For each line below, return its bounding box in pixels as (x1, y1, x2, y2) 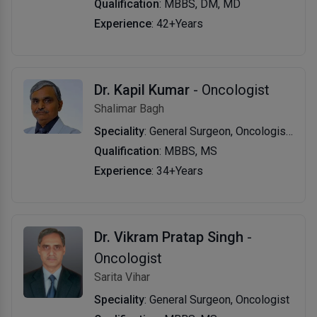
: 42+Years (151, 16, 203, 30)
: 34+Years (151, 163, 203, 178)
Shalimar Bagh (93, 101, 164, 115)
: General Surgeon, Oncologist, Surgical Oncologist (144, 124, 286, 138)
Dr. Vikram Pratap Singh (93, 228, 243, 246)
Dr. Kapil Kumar (93, 81, 190, 98)
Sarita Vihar (93, 270, 150, 284)
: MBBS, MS (158, 144, 217, 158)
